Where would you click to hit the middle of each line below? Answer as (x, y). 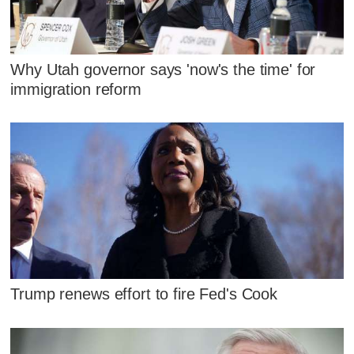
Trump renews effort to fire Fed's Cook (144, 294)
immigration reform (76, 89)
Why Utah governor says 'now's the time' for (163, 69)
